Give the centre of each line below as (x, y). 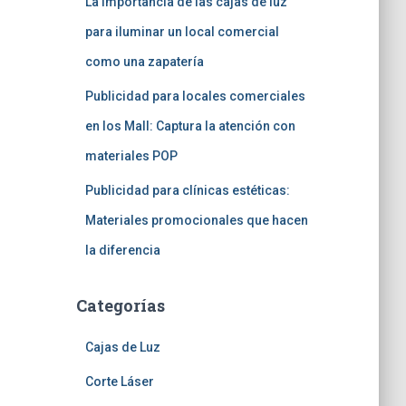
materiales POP (131, 156)
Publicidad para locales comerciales (195, 96)
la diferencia (122, 250)
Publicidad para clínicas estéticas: (187, 190)
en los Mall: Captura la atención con (190, 126)
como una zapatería (144, 62)
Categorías (120, 305)
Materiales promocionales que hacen (196, 220)
